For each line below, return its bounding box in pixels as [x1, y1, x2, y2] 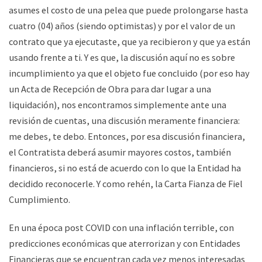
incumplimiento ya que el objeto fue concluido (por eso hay [9, 67, 250, 80]
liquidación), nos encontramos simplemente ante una [9, 99, 226, 111]
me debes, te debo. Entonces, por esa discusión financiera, [9, 130, 245, 143]
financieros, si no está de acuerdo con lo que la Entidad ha [9, 162, 241, 174]
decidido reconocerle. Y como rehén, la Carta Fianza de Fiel [9, 178, 243, 190]
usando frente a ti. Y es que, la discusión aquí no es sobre [9, 51, 235, 64]
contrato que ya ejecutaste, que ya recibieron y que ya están [9, 36, 250, 48]
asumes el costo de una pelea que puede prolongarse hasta [9, 4, 248, 16]
